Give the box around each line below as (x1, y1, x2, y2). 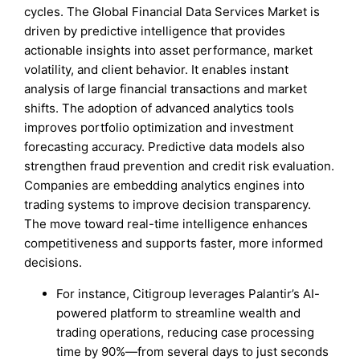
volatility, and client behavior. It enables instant (24, 62, 289, 78)
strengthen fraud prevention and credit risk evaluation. (24, 158, 335, 174)
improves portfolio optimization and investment (24, 120, 294, 136)
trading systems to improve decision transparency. (24, 197, 312, 213)
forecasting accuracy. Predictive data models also (24, 139, 305, 155)
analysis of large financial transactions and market (24, 81, 308, 97)
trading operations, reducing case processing (56, 325, 315, 341)
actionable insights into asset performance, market (24, 43, 313, 59)
